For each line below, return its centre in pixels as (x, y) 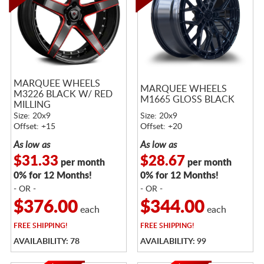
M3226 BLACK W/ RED (63, 94)
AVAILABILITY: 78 (46, 241)
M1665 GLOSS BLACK (187, 99)
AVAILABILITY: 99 (173, 241)
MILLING (32, 105)
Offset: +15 (34, 126)
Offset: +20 (161, 126)
